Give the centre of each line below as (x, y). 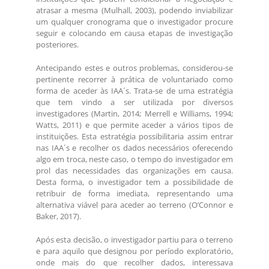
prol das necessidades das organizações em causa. (134, 171)
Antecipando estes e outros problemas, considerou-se (134, 68)
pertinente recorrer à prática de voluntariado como (134, 80)
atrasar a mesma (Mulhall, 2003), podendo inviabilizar (134, 11)
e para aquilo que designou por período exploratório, (134, 251)
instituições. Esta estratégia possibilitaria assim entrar (134, 137)
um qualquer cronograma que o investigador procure (134, 22)
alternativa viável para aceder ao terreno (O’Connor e (134, 205)
